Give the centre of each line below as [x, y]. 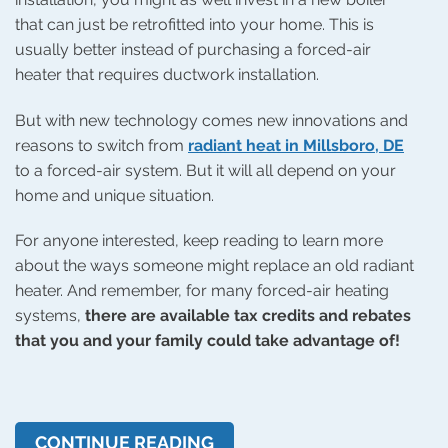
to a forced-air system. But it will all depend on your [205, 170]
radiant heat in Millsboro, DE [296, 145]
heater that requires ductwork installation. [167, 74]
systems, [50, 316]
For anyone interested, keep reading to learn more [199, 241]
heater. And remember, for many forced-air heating [202, 291]
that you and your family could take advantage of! [207, 341]
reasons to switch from [101, 145]
